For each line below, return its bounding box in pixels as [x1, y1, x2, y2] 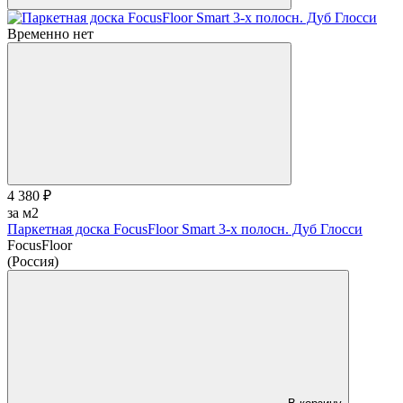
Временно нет [7, 25, 94, 41]
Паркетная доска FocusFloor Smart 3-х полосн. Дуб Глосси [7, 220, 363, 237]
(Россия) [7, 253, 58, 269]
